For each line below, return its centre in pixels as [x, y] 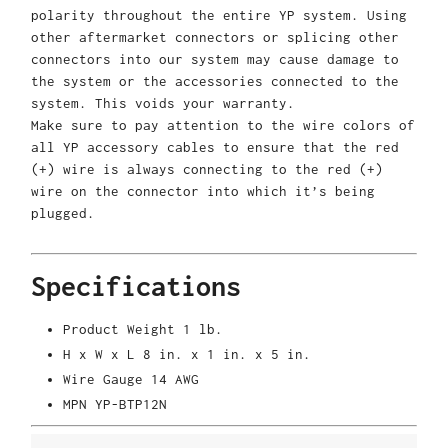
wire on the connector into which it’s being [203, 190]
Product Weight [123, 329]
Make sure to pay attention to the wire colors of [223, 124]
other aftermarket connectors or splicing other [215, 36]
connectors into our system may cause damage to [215, 58]
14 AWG [175, 379]
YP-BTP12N [131, 404]
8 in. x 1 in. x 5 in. [227, 354]
